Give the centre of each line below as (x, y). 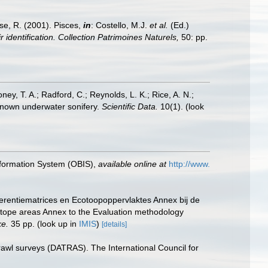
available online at (132, 164)
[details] (114, 224)
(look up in (57, 224)
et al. (159, 25)
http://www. (189, 164)
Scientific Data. (130, 106)
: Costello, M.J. (120, 25)
